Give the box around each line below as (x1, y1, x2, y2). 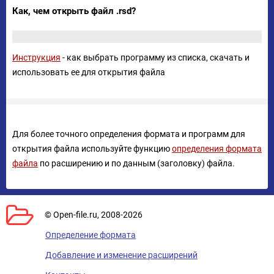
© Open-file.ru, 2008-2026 (45, 210, 143, 220)
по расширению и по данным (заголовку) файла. (38, 158, 235, 168)
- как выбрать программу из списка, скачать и (61, 53, 250, 62)
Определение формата (45, 230, 136, 240)
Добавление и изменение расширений (45, 250, 198, 260)
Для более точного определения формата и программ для (12, 129, 245, 139)
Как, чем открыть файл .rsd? (12, 6, 136, 17)
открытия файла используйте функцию (12, 144, 172, 154)
